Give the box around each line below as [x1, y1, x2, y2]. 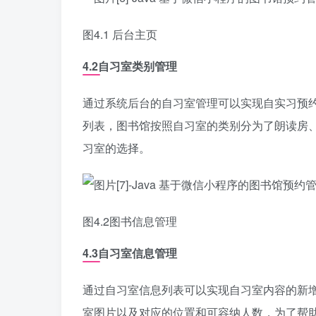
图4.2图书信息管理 [83, 213, 177, 229]
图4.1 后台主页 [83, 26, 157, 42]
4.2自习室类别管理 [83, 58, 177, 74]
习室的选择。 [83, 140, 150, 156]
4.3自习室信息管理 [83, 245, 177, 261]
